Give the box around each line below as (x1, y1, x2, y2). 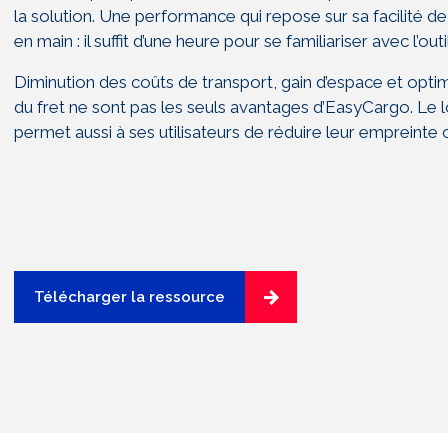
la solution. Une (14, 6, 135, 26)
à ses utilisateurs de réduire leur (116, 122, 359, 142)
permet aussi (14, 122, 116, 142)
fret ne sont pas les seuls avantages (37, 97, 313, 117)
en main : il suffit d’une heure (14, 31, 224, 51)
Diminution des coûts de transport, (14, 72, 281, 92)
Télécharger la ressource (34, 288, 225, 306)
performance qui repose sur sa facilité (135, 6, 427, 26)
